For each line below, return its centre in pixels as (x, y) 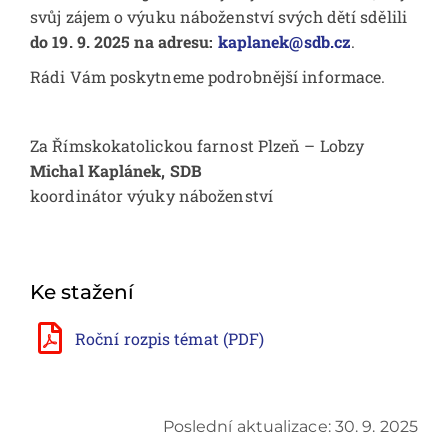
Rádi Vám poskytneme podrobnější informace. (208, 76)
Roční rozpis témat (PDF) (170, 338)
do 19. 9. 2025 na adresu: (124, 41)
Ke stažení (82, 292)
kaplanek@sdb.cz (284, 41)
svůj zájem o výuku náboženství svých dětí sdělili (218, 16)
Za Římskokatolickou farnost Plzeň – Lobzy (197, 145)
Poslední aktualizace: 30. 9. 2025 (290, 427)
